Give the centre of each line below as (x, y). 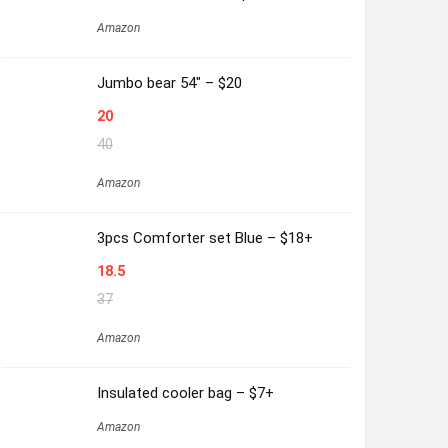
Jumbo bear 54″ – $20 (169, 82)
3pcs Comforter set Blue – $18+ (204, 237)
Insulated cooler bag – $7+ (185, 392)
